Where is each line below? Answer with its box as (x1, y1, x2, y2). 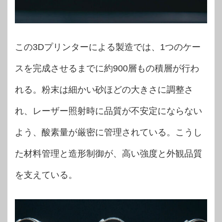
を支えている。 (15, 169, 77, 180)
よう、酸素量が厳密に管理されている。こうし (15, 127, 202, 137)
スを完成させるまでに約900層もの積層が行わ (15, 63, 199, 73)
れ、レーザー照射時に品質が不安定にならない (15, 106, 202, 116)
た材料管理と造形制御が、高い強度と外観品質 (15, 148, 202, 159)
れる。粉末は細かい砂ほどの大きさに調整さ (15, 84, 193, 95)
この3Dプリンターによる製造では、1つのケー (15, 42, 201, 52)
